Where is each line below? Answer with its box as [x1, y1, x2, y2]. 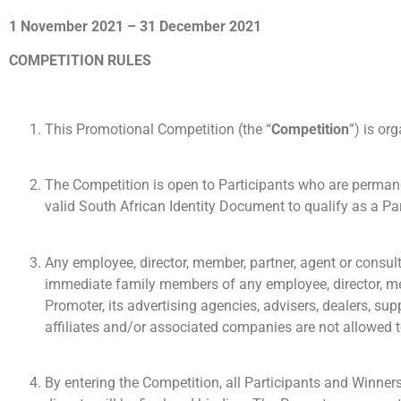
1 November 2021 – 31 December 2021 [9, 17, 261, 35]
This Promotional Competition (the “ [45, 120, 271, 138]
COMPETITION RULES [9, 52, 151, 70]
